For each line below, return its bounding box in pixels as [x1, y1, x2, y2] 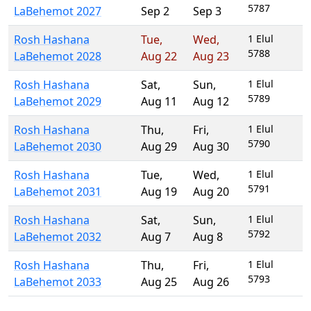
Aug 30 [193, 139, 229, 154]
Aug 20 [193, 184, 229, 199]
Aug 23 [193, 49, 229, 64]
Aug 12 [193, 94, 229, 109]
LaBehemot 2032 [14, 229, 101, 244]
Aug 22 [141, 49, 177, 64]
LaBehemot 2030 [14, 139, 101, 154]
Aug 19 [141, 184, 177, 199]
